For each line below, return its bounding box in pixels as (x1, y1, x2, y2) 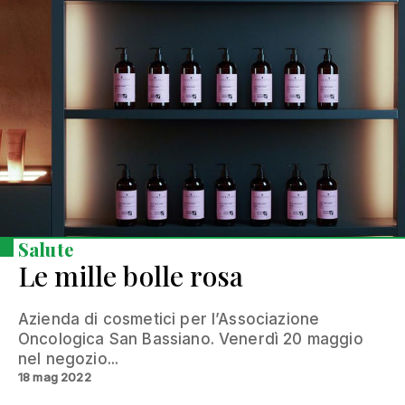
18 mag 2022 (18, 369, 91, 384)
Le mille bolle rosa (18, 257, 244, 294)
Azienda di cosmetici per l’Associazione (18, 309, 320, 328)
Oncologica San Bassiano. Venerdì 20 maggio (18, 329, 363, 348)
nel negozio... (18, 349, 119, 368)
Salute (18, 236, 73, 261)
